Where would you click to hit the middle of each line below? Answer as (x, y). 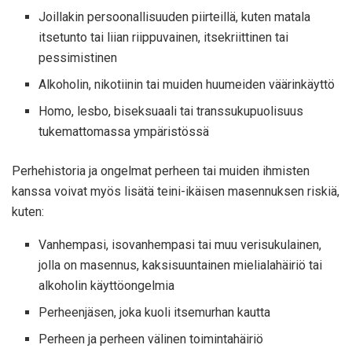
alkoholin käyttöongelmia (107, 286)
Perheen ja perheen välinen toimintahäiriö (151, 339)
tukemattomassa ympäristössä (124, 132)
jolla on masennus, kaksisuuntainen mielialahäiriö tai (181, 266)
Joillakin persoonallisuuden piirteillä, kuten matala (175, 17)
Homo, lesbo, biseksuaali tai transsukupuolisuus (171, 112)
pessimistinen (78, 58)
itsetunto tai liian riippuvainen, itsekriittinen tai (164, 38)
